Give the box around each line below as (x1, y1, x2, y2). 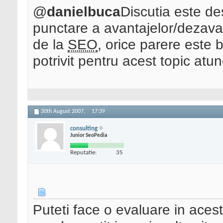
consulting (70, 125, 98, 132)
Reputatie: (70, 149, 97, 156)
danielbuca (47, 3, 120, 20)
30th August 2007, (41, 109, 87, 115)
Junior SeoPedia (70, 132, 107, 138)
